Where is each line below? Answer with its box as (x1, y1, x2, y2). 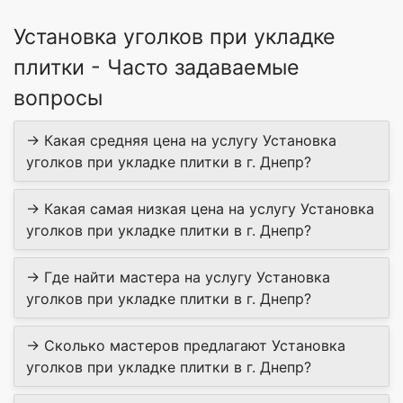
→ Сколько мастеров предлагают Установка (26, 336, 345, 355)
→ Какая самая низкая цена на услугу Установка (26, 200, 374, 219)
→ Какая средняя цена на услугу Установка (26, 131, 336, 150)
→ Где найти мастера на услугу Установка (26, 268, 330, 287)
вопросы (13, 85, 103, 112)
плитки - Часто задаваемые (13, 55, 300, 81)
